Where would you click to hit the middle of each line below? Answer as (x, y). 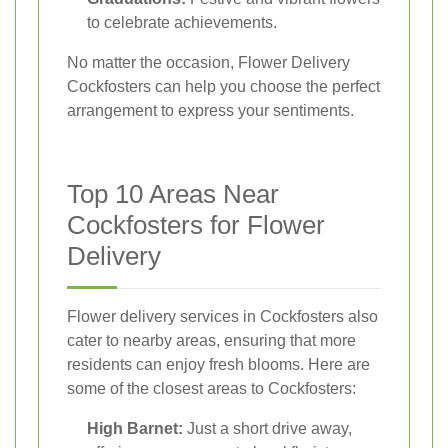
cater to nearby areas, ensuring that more (211, 341)
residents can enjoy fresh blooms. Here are (218, 365)
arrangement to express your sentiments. (210, 111)
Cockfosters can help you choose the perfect (223, 87)
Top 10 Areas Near (173, 194)
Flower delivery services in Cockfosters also (222, 317)
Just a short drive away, (267, 429)
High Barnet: (135, 429)
